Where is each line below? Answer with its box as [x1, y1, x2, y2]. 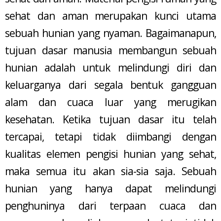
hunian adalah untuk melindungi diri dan [5, 61, 216, 75]
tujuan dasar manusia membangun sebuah [5, 43, 216, 58]
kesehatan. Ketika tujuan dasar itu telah [5, 112, 216, 127]
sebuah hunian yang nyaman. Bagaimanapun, [5, 26, 216, 40]
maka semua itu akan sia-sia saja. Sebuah [5, 164, 216, 179]
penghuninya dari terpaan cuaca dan [5, 199, 216, 213]
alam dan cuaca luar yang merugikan [5, 95, 216, 110]
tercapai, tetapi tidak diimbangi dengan [5, 130, 216, 144]
